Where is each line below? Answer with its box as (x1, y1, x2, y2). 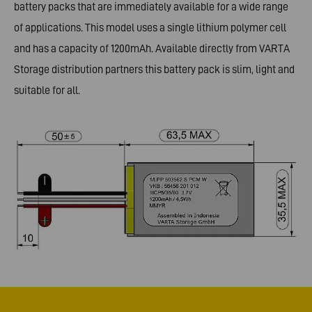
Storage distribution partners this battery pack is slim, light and (14, 63, 295, 75)
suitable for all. (14, 84, 80, 96)
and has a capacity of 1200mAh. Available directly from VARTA (14, 42, 290, 54)
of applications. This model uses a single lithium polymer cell (14, 21, 286, 33)
